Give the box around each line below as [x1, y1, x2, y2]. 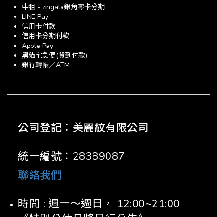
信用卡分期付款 [22, 31, 69, 41]
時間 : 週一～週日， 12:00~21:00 [18, 197, 180, 211]
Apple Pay [22, 41, 53, 50]
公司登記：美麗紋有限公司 [18, 121, 149, 135]
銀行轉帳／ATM [22, 61, 70, 70]
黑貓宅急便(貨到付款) [22, 51, 87, 60]
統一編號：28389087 [18, 149, 125, 164]
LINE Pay [22, 12, 48, 21]
